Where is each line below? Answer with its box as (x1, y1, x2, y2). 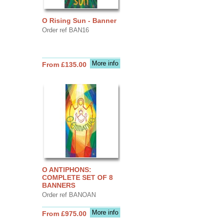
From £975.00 (42, 209, 87, 218)
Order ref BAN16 (42, 26, 89, 34)
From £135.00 (42, 60, 87, 68)
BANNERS (42, 181, 75, 189)
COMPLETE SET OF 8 (42, 173, 113, 181)
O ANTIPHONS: (42, 165, 91, 174)
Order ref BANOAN (42, 191, 96, 198)
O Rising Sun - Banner (42, 16, 116, 24)
